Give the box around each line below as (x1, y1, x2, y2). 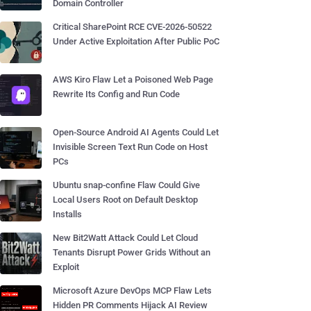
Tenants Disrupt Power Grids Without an (53, 247, 210, 258)
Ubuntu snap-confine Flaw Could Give (53, 180, 200, 190)
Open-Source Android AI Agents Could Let (53, 127, 219, 137)
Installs (53, 209, 82, 219)
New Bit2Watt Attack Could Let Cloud (53, 233, 198, 243)
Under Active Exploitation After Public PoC (53, 36, 219, 47)
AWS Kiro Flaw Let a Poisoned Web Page (53, 74, 213, 85)
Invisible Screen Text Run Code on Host (53, 142, 208, 152)
